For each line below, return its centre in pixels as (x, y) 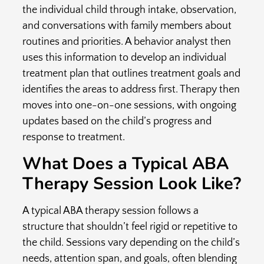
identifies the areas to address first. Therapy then (131, 89)
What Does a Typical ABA (125, 164)
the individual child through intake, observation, (129, 10)
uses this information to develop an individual (124, 57)
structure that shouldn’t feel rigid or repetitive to (130, 227)
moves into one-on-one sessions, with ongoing (129, 105)
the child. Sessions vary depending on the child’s (131, 243)
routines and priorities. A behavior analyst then (126, 42)
